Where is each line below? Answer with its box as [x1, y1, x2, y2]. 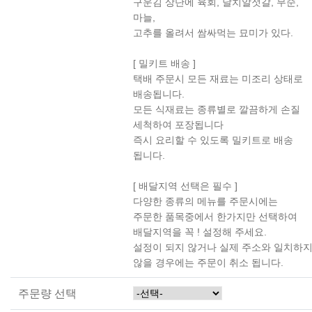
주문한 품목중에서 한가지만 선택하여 [132, 210, 297, 222]
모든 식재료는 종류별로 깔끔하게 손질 [132, 103, 300, 115]
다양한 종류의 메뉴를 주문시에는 [132, 195, 278, 207]
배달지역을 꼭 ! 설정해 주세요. [132, 226, 267, 237]
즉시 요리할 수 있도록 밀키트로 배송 [132, 134, 293, 146]
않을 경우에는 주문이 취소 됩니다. [132, 256, 283, 268]
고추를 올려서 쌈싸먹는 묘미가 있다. [132, 26, 293, 38]
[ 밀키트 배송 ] [132, 57, 196, 69]
